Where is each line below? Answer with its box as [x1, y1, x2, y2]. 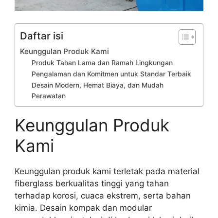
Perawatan [32, 92, 66, 100]
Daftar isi [20, 30, 63, 42]
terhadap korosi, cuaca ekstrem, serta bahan [15, 191, 191, 201]
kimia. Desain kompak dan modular [15, 203, 152, 213]
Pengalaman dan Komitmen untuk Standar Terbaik [32, 70, 192, 78]
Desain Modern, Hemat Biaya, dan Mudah [32, 81, 164, 90]
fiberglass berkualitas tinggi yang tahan [15, 179, 169, 189]
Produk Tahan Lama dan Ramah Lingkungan [32, 59, 173, 67]
